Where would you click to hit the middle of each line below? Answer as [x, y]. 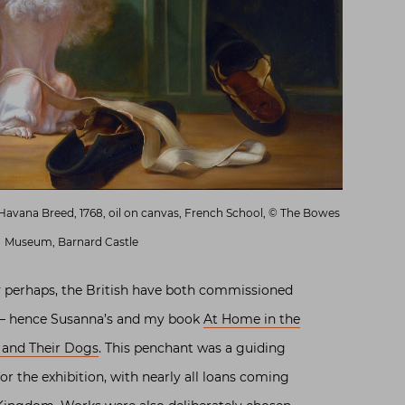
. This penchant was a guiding [193, 348]
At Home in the [252, 320]
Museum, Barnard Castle [72, 242]
